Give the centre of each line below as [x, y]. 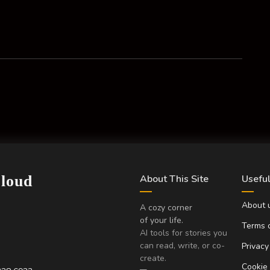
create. [153, 259]
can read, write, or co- [182, 246]
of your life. [162, 221]
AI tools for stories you [184, 233]
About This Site [174, 179]
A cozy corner [166, 208]
